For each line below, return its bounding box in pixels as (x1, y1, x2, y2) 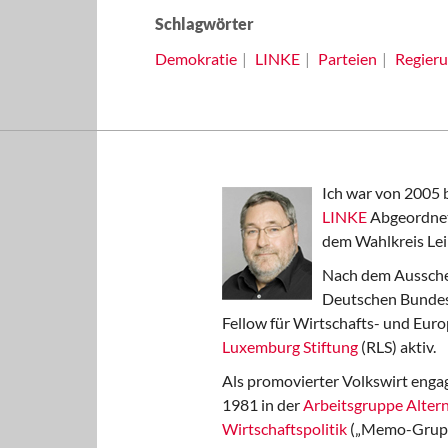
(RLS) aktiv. (358, 337, 436, 356)
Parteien (317, 49, 377, 68)
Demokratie (154, 49, 237, 68)
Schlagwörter (154, 14, 254, 33)
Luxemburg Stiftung (222, 337, 358, 356)
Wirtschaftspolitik (222, 419, 347, 438)
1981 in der (222, 395, 303, 414)
